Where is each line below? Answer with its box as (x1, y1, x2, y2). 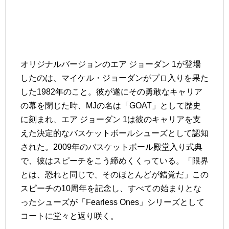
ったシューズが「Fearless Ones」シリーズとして (20, 198, 204, 207)
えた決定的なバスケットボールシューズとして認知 (20, 129, 209, 138)
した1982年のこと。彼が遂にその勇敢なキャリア (20, 87, 202, 96)
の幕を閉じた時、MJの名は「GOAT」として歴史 (20, 101, 201, 110)
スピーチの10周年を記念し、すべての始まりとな (20, 184, 201, 193)
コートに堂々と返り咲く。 (20, 212, 119, 220)
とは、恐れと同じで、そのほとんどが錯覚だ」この (20, 170, 209, 179)
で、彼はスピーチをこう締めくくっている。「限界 (20, 156, 209, 165)
